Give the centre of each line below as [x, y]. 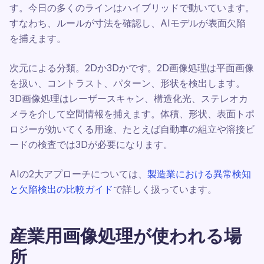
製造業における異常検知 [199, 174]
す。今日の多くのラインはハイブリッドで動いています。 [132, 8]
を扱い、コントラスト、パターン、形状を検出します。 [127, 83]
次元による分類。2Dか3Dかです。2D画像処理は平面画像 [132, 68]
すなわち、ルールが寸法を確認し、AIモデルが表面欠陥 [128, 23]
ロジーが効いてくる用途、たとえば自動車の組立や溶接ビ [132, 129]
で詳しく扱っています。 [165, 189]
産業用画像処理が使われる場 [126, 236]
